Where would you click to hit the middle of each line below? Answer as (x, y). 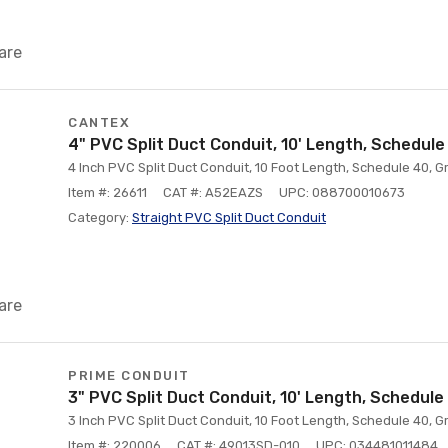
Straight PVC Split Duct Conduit (229, 217)
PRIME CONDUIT (129, 375)
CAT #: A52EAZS (213, 192)
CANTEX (99, 122)
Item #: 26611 (107, 192)
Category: (100, 217)
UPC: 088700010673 (342, 192)
